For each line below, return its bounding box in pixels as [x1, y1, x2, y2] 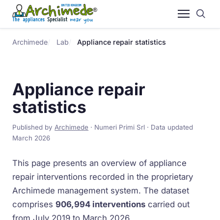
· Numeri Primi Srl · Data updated [88, 123, 193, 132]
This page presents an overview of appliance [12, 158, 187, 168]
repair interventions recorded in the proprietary [12, 171, 193, 182]
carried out [145, 199, 190, 209]
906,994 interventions [55, 199, 146, 209]
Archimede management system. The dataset [12, 185, 190, 195]
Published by [12, 123, 55, 132]
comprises [12, 199, 56, 209]
